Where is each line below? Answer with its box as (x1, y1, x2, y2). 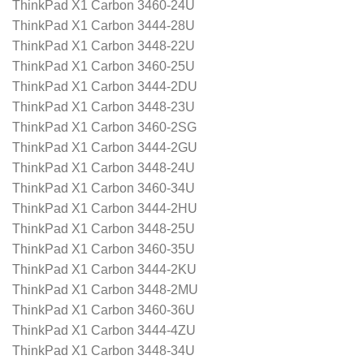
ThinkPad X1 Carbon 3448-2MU (12, 282, 198, 297)
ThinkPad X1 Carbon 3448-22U (12, 38, 195, 53)
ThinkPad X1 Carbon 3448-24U (12, 160, 195, 175)
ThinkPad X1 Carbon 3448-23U (12, 99, 195, 114)
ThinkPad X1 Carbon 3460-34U (12, 180, 195, 195)
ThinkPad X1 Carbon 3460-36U (12, 302, 195, 317)
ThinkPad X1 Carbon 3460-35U (12, 241, 195, 256)
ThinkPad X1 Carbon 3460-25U (12, 58, 195, 73)
